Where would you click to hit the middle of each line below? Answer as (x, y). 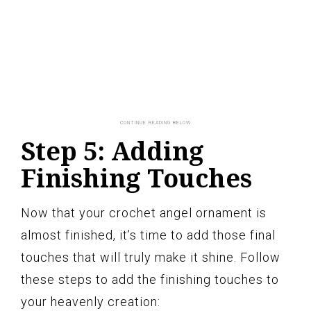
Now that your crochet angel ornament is (144, 212)
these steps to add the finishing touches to (150, 279)
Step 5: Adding (112, 151)
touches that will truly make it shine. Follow (151, 257)
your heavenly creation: (91, 301)
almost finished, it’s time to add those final (148, 235)
